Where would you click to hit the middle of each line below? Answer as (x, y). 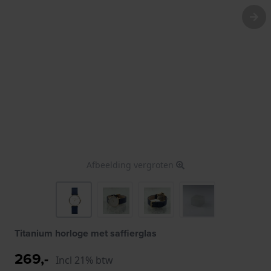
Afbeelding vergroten (131, 165)
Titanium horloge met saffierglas (86, 233)
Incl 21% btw (84, 260)
